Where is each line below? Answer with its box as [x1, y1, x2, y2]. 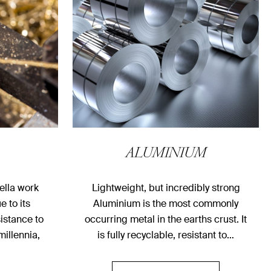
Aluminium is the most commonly [93, 197, 238, 211]
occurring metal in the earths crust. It [85, 213, 247, 226]
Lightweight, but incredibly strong [91, 181, 240, 195]
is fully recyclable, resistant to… [97, 229, 234, 242]
